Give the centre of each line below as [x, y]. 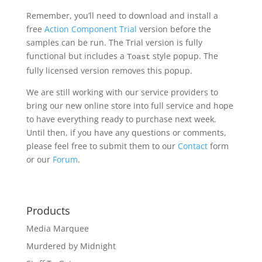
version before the [174, 29]
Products [48, 211]
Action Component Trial [90, 29]
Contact [192, 146]
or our [39, 160]
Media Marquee [57, 229]
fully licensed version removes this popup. [109, 71]
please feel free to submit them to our [102, 146]
